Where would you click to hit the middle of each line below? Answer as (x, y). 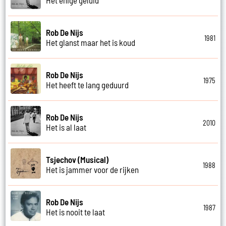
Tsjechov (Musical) (77, 159)
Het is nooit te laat (76, 212)
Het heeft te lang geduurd (88, 84)
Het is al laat (66, 127)
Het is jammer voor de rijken (93, 169)
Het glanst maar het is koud (91, 42)
